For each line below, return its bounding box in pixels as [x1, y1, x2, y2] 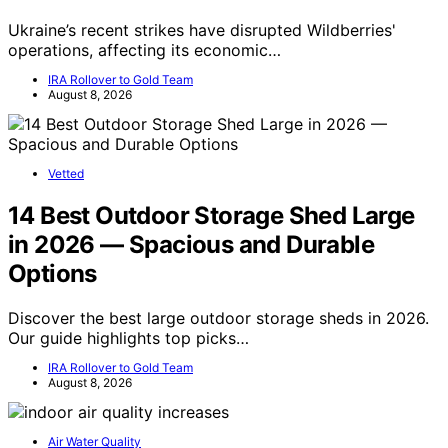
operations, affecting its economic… [8, 40, 281, 61]
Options [8, 258, 97, 288]
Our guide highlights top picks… [8, 327, 249, 348]
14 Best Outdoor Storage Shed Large [8, 200, 415, 230]
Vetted [48, 166, 84, 182]
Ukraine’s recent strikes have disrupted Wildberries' [8, 20, 396, 41]
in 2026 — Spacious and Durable [8, 229, 374, 259]
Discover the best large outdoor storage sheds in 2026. [8, 307, 429, 328]
